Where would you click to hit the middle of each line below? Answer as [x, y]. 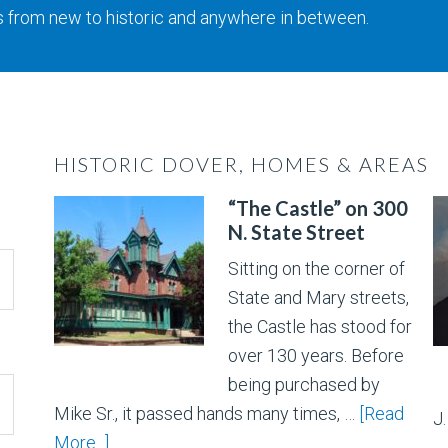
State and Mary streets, [318, 298]
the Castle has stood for [320, 327]
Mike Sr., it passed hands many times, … [206, 414]
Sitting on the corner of [316, 269]
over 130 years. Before [316, 356]
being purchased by [304, 385]
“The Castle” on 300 [318, 208]
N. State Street [296, 232]
